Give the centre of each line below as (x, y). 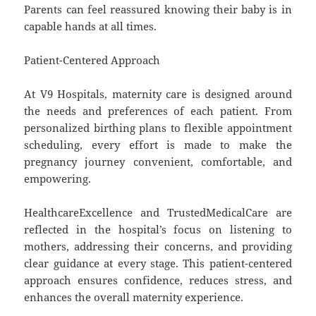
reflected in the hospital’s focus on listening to (158, 229)
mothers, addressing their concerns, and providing (158, 246)
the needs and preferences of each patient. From (158, 110)
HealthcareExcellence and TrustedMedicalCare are (158, 212)
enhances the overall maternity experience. (134, 297)
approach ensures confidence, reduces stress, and (158, 280)
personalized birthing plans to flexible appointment (158, 127)
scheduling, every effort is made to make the (158, 144)
